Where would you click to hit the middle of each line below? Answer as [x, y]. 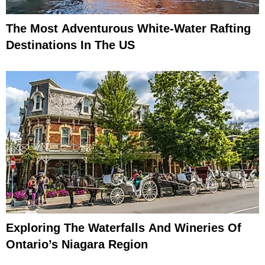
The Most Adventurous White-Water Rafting [128, 29]
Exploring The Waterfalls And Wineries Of [124, 227]
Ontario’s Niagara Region [77, 244]
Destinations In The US [70, 45]
